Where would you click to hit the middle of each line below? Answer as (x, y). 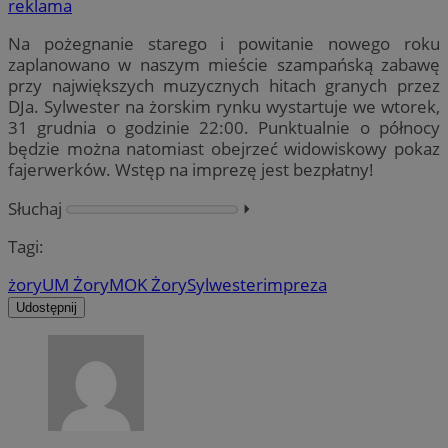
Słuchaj (35, 208)
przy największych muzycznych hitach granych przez (224, 86)
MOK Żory (148, 284)
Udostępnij (46, 307)
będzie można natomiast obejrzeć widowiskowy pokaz (224, 149)
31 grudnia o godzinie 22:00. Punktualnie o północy (224, 128)
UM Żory (75, 284)
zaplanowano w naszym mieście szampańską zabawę (224, 65)
